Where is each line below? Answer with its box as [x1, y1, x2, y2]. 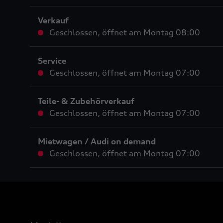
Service [38, 56, 66, 66]
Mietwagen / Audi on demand [38, 136, 156, 147]
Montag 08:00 [141, 27, 200, 38]
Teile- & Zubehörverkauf [38, 96, 134, 107]
